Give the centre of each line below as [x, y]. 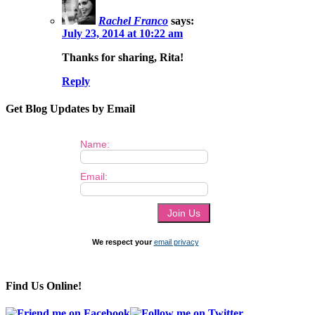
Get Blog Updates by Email [70, 109]
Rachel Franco [133, 21]
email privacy [176, 242]
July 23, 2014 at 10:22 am [122, 34]
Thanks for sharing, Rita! [123, 58]
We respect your [123, 242]
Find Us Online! [44, 285]
